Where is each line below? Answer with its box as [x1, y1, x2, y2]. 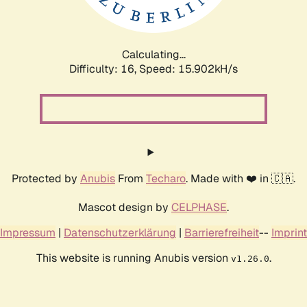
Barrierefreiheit [184, 225, 259, 240]
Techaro [146, 171, 186, 186]
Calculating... [121, 47, 186, 62]
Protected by [12, 171, 80, 186]
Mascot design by [78, 199, 171, 214]
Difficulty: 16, [69, 61, 139, 76]
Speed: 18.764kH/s [139, 61, 238, 76]
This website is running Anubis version [36, 250, 231, 265]
